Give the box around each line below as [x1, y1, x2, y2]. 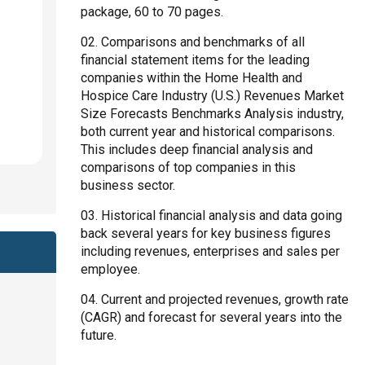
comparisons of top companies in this [81, 160, 297, 175]
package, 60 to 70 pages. [81, 4, 224, 20]
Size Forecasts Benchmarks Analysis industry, [81, 106, 345, 121]
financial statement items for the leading [81, 52, 310, 68]
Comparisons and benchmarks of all [101, 34, 306, 50]
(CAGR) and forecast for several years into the [81, 310, 343, 325]
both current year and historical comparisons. [81, 124, 336, 139]
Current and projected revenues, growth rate [101, 292, 350, 307]
